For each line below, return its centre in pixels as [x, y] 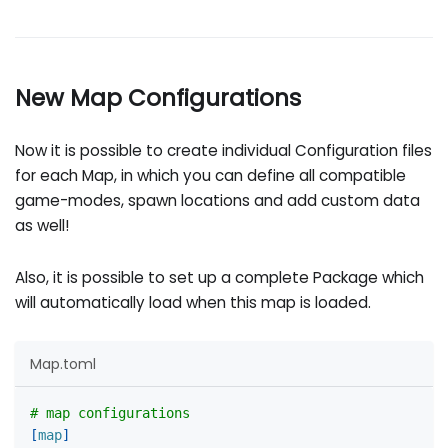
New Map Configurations [158, 97]
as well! [42, 226]
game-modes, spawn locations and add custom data [218, 201]
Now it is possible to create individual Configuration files [224, 151]
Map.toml [63, 363]
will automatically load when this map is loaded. [193, 302]
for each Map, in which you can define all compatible [211, 176]
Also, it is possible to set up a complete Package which [220, 277]
